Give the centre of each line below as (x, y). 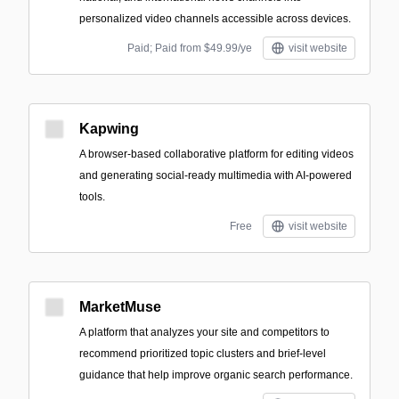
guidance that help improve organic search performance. (216, 375)
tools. (92, 197)
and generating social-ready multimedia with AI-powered (216, 175)
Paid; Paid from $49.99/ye (190, 48)
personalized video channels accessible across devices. (215, 19)
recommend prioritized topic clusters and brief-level (203, 354)
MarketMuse (120, 307)
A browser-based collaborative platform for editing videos (216, 154)
